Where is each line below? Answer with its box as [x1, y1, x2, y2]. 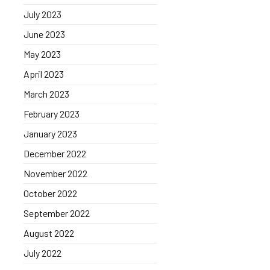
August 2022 [23, 227, 74, 239]
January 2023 [23, 128, 77, 139]
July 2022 [23, 247, 61, 259]
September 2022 [23, 207, 90, 219]
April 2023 [23, 68, 64, 80]
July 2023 [23, 8, 61, 20]
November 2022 [23, 168, 87, 179]
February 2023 [23, 108, 80, 119]
